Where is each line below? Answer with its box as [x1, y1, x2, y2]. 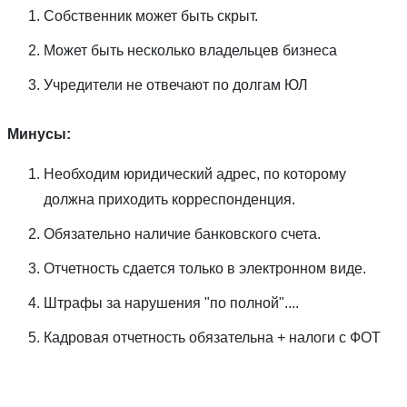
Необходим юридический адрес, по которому [44, 165, 346, 182]
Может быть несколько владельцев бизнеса [44, 42, 337, 58]
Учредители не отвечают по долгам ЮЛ [44, 76, 308, 93]
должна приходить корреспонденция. [44, 191, 295, 207]
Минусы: [7, 125, 71, 142]
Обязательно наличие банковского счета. [44, 225, 321, 242]
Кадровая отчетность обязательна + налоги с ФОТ [44, 329, 381, 345]
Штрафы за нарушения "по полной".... [44, 294, 299, 311]
